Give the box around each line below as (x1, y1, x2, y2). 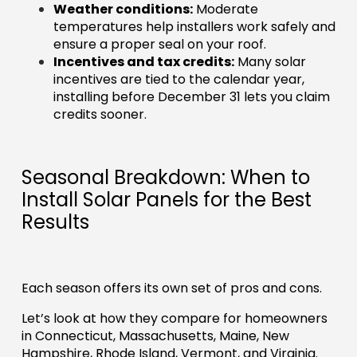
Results (21, 209, 89, 236)
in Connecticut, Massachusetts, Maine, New (21, 327, 289, 346)
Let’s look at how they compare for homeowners (21, 309, 328, 328)
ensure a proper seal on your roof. (53, 35, 266, 54)
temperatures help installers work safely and (53, 18, 335, 37)
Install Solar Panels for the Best (21, 186, 312, 214)
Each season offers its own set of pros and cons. (21, 279, 325, 298)
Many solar (233, 53, 306, 72)
